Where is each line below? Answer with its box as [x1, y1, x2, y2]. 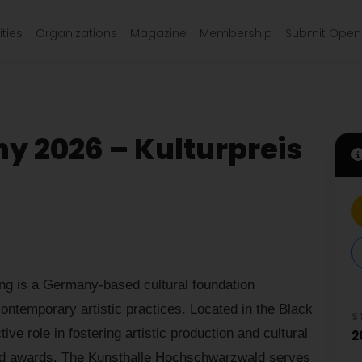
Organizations [36, 25, 117, 41]
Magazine [130, 25, 187, 41]
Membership [200, 25, 272, 41]
